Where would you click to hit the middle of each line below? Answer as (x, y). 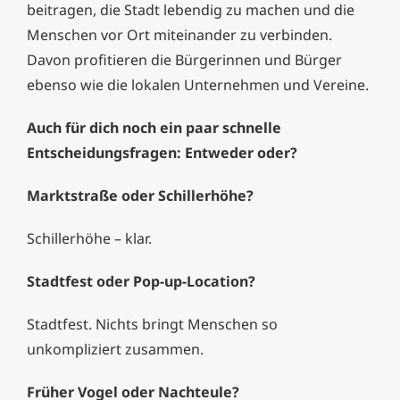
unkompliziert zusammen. (115, 350)
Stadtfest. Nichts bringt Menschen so (152, 325)
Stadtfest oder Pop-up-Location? (141, 282)
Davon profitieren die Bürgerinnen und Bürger (184, 60)
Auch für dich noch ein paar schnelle (154, 128)
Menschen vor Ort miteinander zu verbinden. (179, 35)
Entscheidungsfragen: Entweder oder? (162, 153)
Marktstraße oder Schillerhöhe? (140, 196)
